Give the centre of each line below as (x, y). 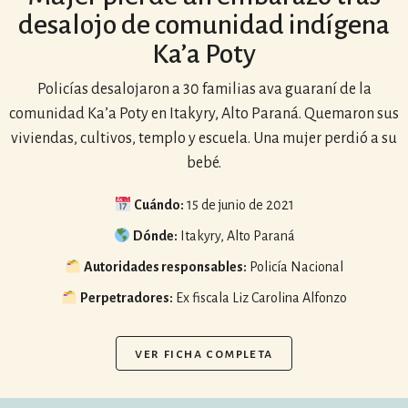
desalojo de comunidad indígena (204, 25)
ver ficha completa (204, 353)
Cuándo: (158, 205)
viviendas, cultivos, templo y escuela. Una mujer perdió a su (204, 138)
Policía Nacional (296, 267)
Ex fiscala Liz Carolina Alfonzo (260, 298)
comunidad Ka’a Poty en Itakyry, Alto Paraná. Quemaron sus (204, 114)
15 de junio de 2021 (239, 205)
